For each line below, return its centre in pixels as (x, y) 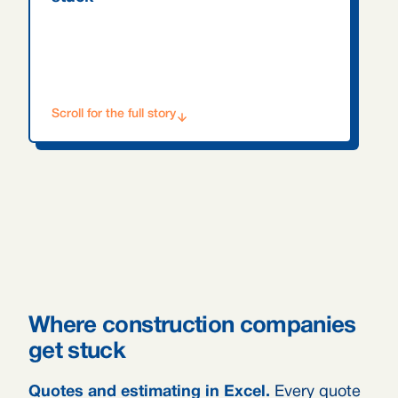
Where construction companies (192, 326)
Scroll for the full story (114, 114)
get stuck (77, 352)
